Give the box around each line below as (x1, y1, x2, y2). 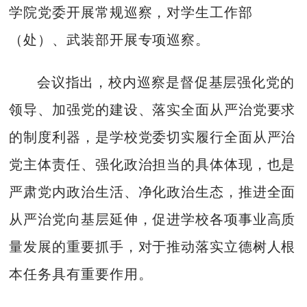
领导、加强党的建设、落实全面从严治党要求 (9, 101, 296, 117)
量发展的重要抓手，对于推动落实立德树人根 (9, 238, 296, 254)
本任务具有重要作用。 (9, 266, 153, 282)
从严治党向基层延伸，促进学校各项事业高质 (9, 211, 296, 227)
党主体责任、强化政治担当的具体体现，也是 (9, 156, 296, 172)
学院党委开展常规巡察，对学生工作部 (9, 4, 253, 20)
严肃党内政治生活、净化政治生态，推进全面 (9, 184, 296, 199)
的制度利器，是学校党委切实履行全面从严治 (9, 129, 296, 145)
